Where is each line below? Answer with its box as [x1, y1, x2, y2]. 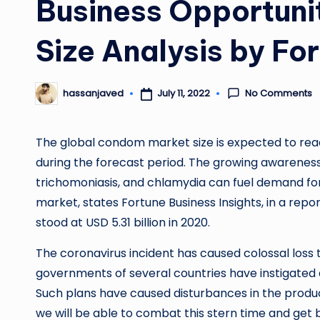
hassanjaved [63, 86, 124, 101]
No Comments [245, 86, 313, 100]
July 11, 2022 [156, 86, 210, 101]
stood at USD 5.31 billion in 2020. [36, 214, 210, 231]
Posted [35, 91, 68, 105]
